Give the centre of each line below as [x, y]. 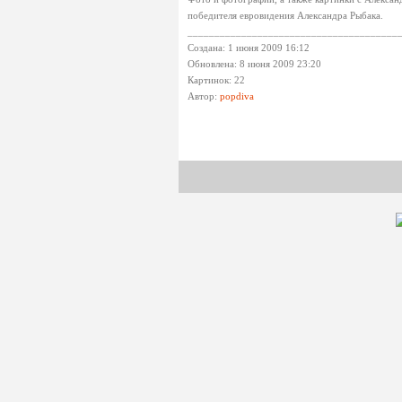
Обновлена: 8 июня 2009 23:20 [254, 64]
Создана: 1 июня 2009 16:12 [249, 48]
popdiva [237, 96]
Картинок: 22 [216, 80]
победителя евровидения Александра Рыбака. [285, 15]
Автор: [204, 96]
